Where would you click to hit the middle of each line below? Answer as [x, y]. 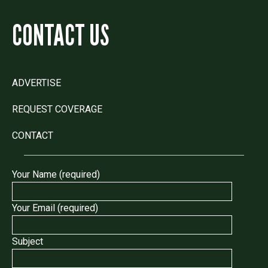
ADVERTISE [36, 83]
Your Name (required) [56, 174]
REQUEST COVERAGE [57, 109]
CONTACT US [60, 35]
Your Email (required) [55, 208]
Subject [28, 241]
